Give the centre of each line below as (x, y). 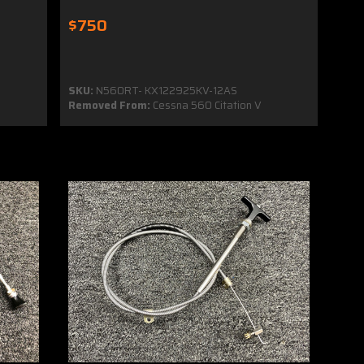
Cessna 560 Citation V (206, 106)
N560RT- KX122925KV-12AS (166, 91)
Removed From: (110, 106)
